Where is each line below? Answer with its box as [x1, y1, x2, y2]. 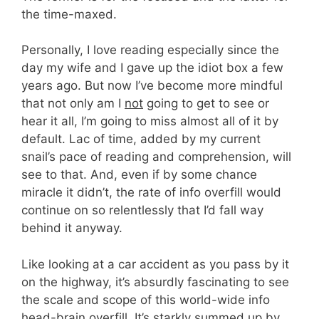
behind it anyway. [21, 221, 122, 236]
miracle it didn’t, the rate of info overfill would [21, 185, 281, 200]
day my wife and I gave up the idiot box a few [21, 61, 283, 75]
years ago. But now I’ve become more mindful [21, 78, 283, 93]
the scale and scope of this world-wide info [21, 292, 270, 307]
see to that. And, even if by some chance [21, 167, 257, 182]
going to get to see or [143, 96, 269, 111]
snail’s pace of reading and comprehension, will [21, 150, 291, 164]
